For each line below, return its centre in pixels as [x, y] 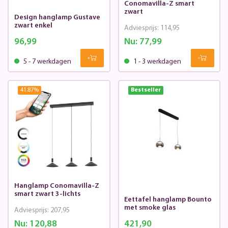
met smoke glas [150, 208]
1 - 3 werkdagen [156, 62]
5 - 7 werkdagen [46, 62]
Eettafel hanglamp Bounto [168, 200]
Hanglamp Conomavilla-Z [56, 186]
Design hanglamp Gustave [57, 18]
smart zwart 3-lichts [47, 194]
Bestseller [146, 90]
